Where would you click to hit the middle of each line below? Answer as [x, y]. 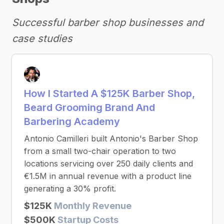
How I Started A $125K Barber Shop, [109, 93]
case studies [42, 38]
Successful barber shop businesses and [108, 22]
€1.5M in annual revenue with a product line [108, 176]
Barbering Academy [72, 121]
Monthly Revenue [93, 206]
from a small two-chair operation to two [100, 151]
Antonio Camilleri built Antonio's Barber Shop [111, 138]
